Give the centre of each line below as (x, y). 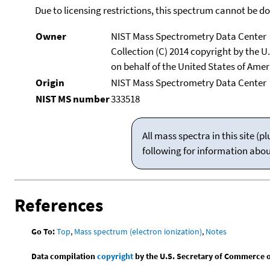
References (59, 205)
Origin (50, 82)
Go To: (43, 231)
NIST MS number (72, 99)
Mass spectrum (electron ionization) (138, 231)
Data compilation (64, 256)
